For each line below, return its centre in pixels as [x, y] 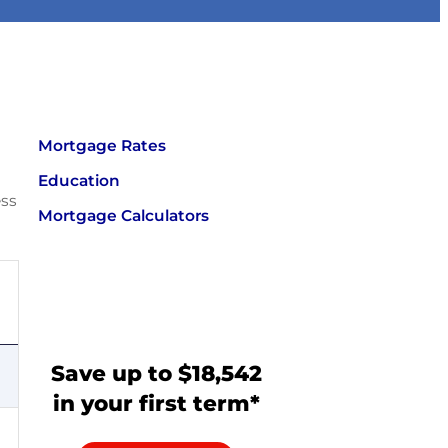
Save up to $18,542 [156, 372]
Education [79, 181]
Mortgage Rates [102, 146]
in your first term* [156, 402]
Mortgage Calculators [124, 215]
